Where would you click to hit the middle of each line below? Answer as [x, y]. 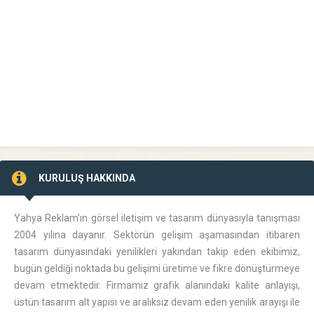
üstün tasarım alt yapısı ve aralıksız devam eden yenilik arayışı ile [157, 302]
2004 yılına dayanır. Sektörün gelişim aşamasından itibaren [157, 235]
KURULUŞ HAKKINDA [87, 178]
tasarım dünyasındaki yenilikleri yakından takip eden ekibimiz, [157, 252]
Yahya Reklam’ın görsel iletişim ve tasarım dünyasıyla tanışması [157, 218]
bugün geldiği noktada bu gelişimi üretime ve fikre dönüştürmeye [157, 268]
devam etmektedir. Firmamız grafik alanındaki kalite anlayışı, [157, 285]
